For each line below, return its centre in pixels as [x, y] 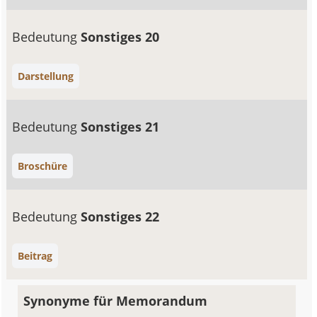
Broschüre [43, 166]
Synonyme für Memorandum [116, 301]
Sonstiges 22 [120, 217]
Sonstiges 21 [120, 127]
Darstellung [46, 76]
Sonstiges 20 [120, 37]
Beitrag [35, 256]
